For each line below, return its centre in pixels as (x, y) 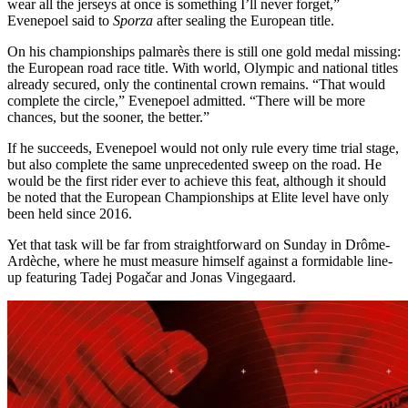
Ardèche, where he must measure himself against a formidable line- (200, 260)
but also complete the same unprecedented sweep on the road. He (194, 164)
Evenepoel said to (60, 20)
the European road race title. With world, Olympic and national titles (203, 67)
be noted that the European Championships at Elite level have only (198, 197)
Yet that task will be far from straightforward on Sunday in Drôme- (199, 244)
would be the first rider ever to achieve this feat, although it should (197, 180)
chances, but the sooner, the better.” (108, 117)
